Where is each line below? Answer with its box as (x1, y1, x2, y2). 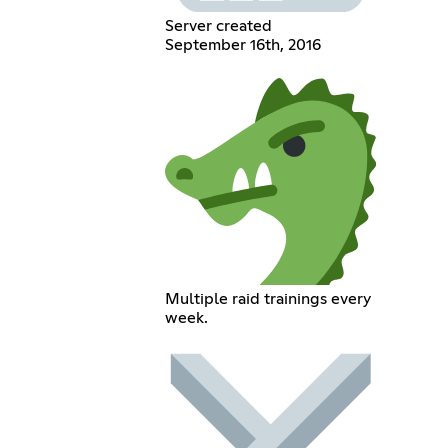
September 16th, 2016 (164, 36, 321, 53)
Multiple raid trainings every (164, 291, 371, 308)
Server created (164, 17, 272, 34)
